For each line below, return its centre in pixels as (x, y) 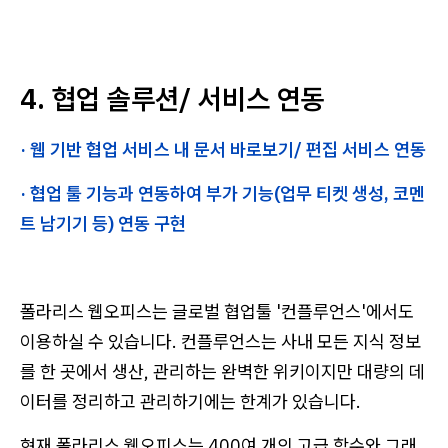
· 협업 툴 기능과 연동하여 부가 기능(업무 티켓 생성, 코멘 (222, 193)
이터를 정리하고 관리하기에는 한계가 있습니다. (190, 401)
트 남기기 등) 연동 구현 (103, 223)
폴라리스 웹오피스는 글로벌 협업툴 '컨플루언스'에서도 (217, 311)
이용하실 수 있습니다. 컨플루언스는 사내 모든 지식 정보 (220, 341)
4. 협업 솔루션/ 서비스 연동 (172, 98)
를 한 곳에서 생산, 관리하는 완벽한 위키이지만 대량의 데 (222, 371)
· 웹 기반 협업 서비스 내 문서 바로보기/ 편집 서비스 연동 (223, 149)
